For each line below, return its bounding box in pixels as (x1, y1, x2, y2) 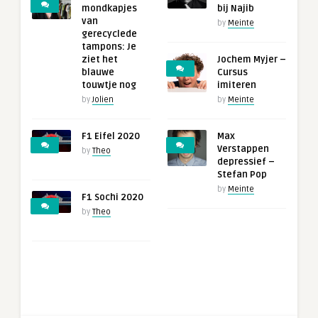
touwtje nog (82, 79, 136, 92)
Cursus (216, 67, 248, 79)
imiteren (216, 79, 256, 92)
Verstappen (216, 143, 269, 155)
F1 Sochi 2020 (82, 192, 143, 204)
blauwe (82, 67, 114, 79)
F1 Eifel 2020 (82, 131, 140, 143)
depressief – (216, 156, 275, 168)
